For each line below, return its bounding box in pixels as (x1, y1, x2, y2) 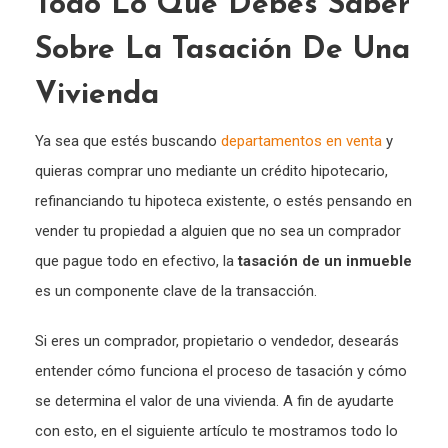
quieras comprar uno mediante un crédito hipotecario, (35, 162, 388, 181)
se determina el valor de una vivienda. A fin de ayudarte (35, 392, 394, 411)
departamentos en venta (221, 132, 382, 151)
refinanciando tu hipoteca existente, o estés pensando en (35, 192, 412, 211)
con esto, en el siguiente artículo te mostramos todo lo (35, 422, 398, 441)
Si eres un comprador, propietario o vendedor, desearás (35, 332, 399, 351)
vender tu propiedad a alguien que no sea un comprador (35, 222, 401, 241)
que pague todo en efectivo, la (35, 252, 238, 271)
